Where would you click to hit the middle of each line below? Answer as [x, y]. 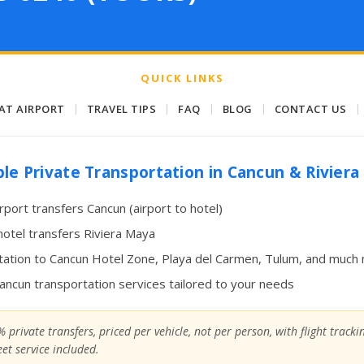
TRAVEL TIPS [121, 108]
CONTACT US [310, 108]
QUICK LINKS [182, 78]
